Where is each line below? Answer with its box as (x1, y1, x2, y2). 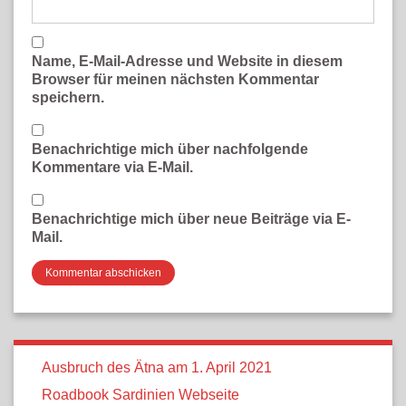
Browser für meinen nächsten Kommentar (32, 71, 319, 87)
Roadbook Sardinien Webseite (42, 386, 239, 402)
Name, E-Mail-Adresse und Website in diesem (32, 53, 343, 69)
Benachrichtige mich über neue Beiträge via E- (32, 210, 351, 227)
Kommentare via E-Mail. (32, 159, 193, 175)
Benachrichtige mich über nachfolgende (32, 140, 308, 157)
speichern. (32, 89, 104, 105)
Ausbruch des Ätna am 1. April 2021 (42, 359, 272, 375)
